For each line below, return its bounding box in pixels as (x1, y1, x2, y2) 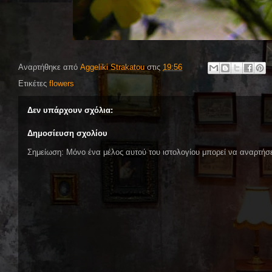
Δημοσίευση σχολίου (27, 128, 107, 138)
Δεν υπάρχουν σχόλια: (27, 106, 113, 115)
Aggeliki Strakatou (80, 63, 144, 72)
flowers (49, 79, 74, 88)
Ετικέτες (18, 79, 49, 88)
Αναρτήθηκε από (18, 63, 80, 72)
